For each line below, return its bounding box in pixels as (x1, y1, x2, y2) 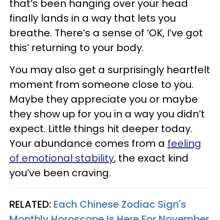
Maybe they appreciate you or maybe (9, 92, 198, 106)
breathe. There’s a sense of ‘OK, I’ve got (9, 26, 203, 40)
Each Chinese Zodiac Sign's (54, 197, 186, 211)
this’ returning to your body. (9, 41, 144, 55)
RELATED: (9, 197, 54, 211)
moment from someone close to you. (9, 78, 193, 91)
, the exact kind (114, 151, 189, 165)
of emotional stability (9, 151, 114, 165)
